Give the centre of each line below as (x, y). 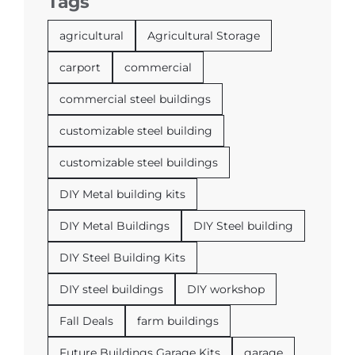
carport (80, 67)
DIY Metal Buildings (114, 225)
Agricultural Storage (203, 35)
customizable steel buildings (138, 162)
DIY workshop (225, 289)
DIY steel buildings (111, 289)
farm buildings (177, 321)
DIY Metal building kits (122, 194)
